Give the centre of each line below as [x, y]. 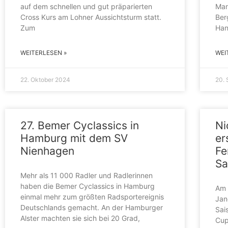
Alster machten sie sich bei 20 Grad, [80, 218]
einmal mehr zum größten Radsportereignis [92, 196]
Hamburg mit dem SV [74, 138]
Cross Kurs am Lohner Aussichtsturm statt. [91, 17]
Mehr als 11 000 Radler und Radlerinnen [87, 175]
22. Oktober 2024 [45, 79]
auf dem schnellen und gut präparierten [86, 6]
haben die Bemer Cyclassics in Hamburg [88, 186]
